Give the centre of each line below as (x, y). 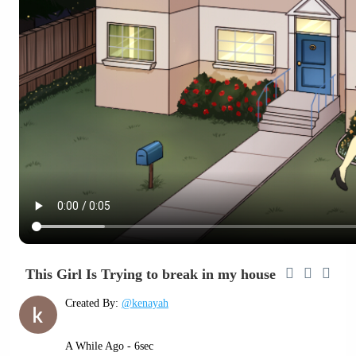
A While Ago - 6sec (109, 346)
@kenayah (145, 304)
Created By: (93, 304)
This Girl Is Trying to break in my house (151, 274)
